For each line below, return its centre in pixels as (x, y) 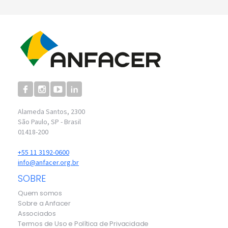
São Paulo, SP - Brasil (49, 122)
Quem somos (40, 193)
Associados (37, 214)
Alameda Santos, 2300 (51, 112)
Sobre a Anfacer (44, 204)
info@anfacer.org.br (48, 163)
